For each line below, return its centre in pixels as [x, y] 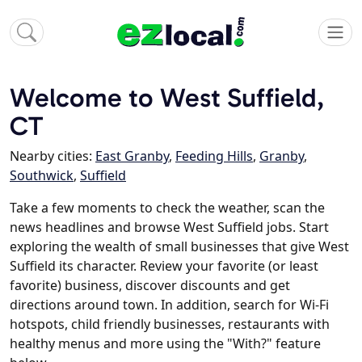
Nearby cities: [53, 156]
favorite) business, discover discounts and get [150, 286]
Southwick [42, 176]
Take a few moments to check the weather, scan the [167, 208]
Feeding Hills [214, 156]
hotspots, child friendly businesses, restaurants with [170, 324]
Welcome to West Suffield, [167, 98]
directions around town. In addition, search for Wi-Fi [169, 305]
